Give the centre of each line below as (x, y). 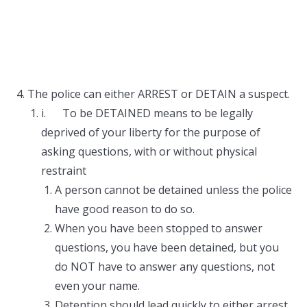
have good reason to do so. (125, 209)
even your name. (97, 286)
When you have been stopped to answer (159, 228)
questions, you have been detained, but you (167, 247)
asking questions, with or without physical (149, 151)
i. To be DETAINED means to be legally (147, 113)
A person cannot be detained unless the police (173, 190)
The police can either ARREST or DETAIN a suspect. (159, 94)
